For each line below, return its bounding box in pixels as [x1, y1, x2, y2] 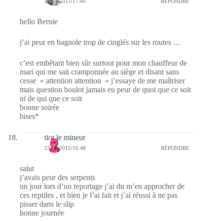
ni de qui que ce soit [20, 94, 82, 103]
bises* [20, 111, 39, 120]
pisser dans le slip [20, 199, 74, 208]
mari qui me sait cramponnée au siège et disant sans [20, 67, 179, 76]
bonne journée [20, 208, 64, 217]
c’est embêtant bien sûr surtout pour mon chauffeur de [20, 58, 187, 67]
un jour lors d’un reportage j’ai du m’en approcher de [20, 182, 184, 190]
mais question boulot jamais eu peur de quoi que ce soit [20, 85, 191, 94]
